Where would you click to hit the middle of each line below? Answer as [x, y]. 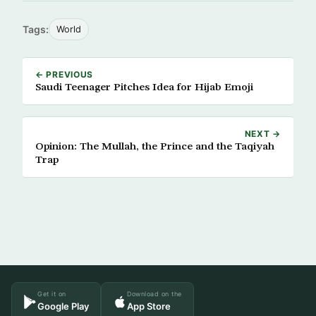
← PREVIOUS [65, 75]
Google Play [63, 306]
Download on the [154, 294]
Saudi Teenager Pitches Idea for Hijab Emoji [144, 88]
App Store [149, 306]
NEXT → [262, 134]
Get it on [52, 294]
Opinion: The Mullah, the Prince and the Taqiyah [155, 147]
